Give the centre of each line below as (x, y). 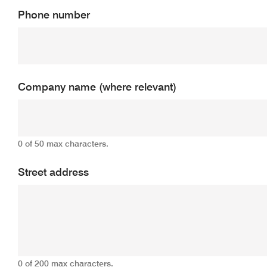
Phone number (54, 15)
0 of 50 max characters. (63, 144)
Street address (53, 173)
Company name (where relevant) (97, 87)
